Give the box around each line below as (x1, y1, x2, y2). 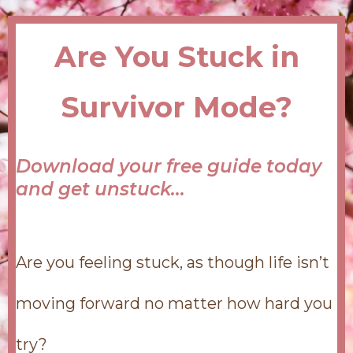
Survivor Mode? (61, 90, 292, 124)
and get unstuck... (16, 178, 185, 200)
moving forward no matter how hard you (16, 294, 333, 313)
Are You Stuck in (54, 39, 299, 74)
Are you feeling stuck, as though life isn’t (16, 253, 329, 272)
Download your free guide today (16, 155, 321, 177)
